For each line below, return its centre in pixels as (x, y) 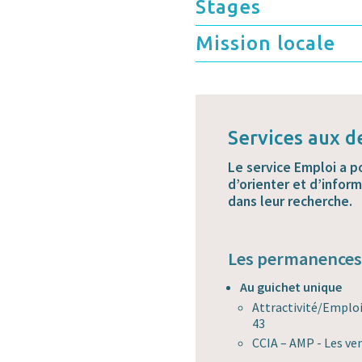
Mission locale (265, 44)
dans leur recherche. (290, 202)
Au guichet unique (291, 287)
